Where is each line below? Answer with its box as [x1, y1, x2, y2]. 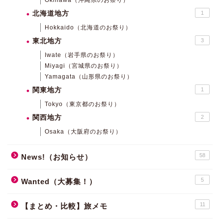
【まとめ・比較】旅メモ [21, 201, 108, 210]
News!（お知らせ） [21, 152, 92, 161]
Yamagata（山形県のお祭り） [45, 73, 133, 80]
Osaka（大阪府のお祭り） [45, 128, 122, 135]
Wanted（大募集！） [21, 177, 97, 186]
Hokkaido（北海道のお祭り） [45, 24, 132, 31]
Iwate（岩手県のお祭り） [45, 51, 119, 58]
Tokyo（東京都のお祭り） [45, 100, 120, 108]
